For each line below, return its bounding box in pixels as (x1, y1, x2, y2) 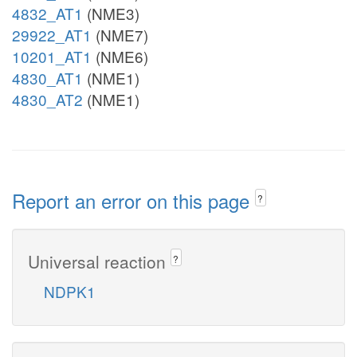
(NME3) (83, 2, 139, 24)
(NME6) (92, 45, 148, 67)
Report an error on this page (12, 186, 255, 214)
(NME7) (92, 24, 148, 45)
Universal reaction (28, 249, 171, 273)
